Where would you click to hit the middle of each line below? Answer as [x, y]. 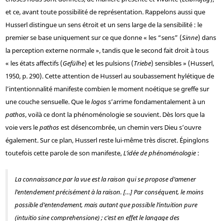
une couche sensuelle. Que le [48, 102]
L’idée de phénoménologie [159, 153]
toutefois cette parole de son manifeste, [64, 153]
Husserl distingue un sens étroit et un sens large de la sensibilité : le [104, 25]
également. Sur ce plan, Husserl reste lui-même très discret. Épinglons [107, 140]
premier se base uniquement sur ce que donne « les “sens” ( [93, 38]
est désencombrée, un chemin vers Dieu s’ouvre [130, 128]
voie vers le [22, 128]
